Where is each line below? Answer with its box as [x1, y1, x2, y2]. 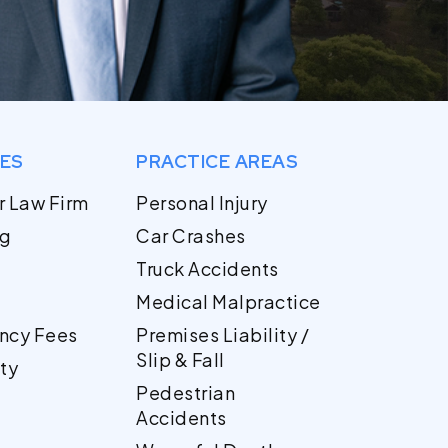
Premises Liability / [136, 323, 310, 347]
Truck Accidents [136, 257, 279, 281]
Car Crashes [136, 224, 246, 248]
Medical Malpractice [136, 290, 321, 314]
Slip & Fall [136, 348, 225, 372]
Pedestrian [136, 381, 236, 405]
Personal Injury [136, 191, 268, 215]
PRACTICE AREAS [136, 150, 299, 174]
